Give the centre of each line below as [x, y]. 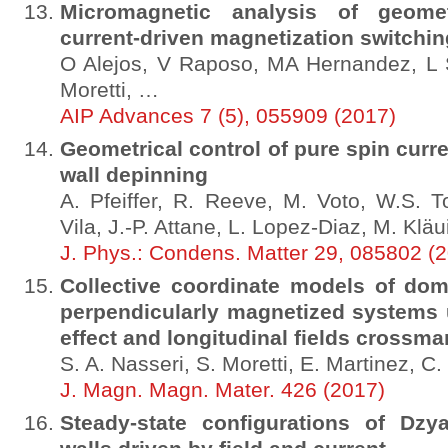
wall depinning [134, 175]
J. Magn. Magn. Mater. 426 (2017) [222, 390]
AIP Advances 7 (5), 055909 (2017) [228, 116]
